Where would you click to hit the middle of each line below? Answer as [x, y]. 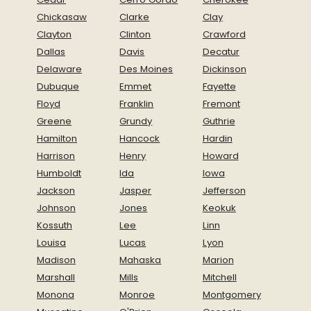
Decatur [221, 51]
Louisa [51, 242]
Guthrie [219, 121]
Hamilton [57, 138]
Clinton [135, 34]
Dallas [51, 51]
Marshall [56, 277]
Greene [54, 121]
